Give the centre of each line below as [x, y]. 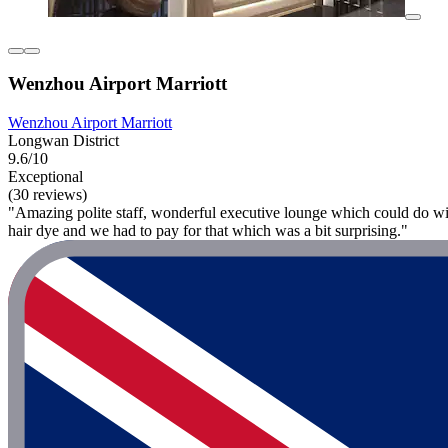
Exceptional [45, 177]
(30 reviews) [47, 195]
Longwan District [63, 141]
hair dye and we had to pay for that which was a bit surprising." [208, 231]
